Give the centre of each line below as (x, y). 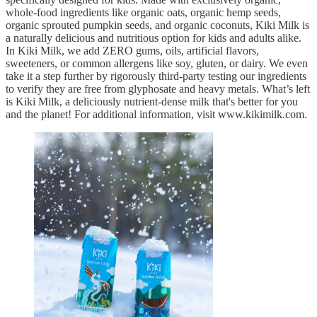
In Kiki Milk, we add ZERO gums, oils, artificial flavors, (132, 50)
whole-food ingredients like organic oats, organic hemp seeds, (143, 12)
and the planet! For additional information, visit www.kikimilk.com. (156, 114)
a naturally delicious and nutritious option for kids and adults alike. (154, 38)
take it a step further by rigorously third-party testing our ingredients (156, 76)
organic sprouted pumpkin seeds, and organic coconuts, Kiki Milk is (157, 25)
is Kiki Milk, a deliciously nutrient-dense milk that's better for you (152, 101)
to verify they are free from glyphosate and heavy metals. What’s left (158, 88)
